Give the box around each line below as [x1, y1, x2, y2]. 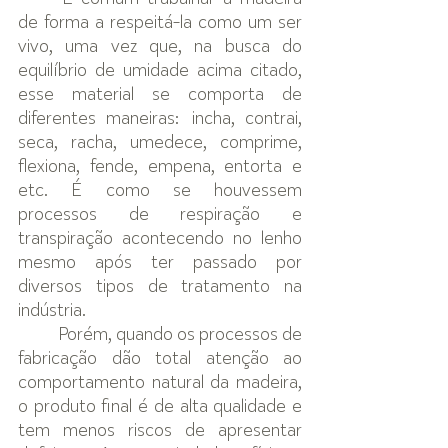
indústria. [18, 302, 90, 320]
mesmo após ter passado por [18, 254, 302, 272]
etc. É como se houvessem [18, 182, 302, 200]
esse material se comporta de [18, 86, 302, 104]
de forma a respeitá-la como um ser [18, 14, 302, 32]
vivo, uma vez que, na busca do [18, 38, 302, 56]
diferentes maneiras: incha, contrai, [18, 110, 302, 128]
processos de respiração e [18, 206, 302, 224]
